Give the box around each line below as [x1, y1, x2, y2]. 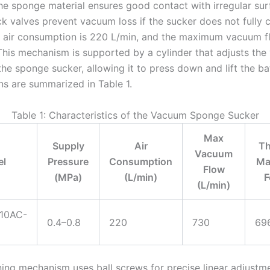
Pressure [48, 155, 89, 168]
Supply [52, 140, 84, 152]
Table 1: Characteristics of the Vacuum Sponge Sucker [11, 109, 259, 122]
